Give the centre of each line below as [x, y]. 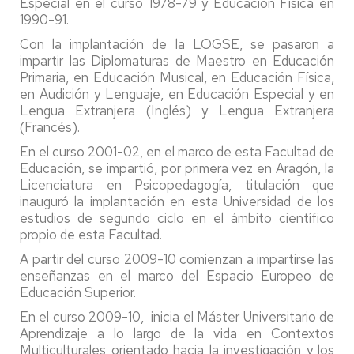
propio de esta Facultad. [91, 235]
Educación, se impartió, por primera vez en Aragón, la [177, 168]
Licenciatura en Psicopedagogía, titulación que [177, 185]
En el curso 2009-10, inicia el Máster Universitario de [177, 317]
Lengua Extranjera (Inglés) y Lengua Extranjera [177, 111]
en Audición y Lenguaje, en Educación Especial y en [177, 94]
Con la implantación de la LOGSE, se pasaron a [177, 44]
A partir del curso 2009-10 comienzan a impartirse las [177, 259]
